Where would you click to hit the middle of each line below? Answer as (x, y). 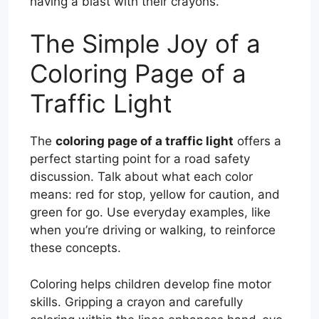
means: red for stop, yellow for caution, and (155, 195)
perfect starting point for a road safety (140, 159)
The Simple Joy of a (145, 44)
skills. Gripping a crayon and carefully (136, 302)
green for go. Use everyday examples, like (150, 213)
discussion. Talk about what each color (141, 177)
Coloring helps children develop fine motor (151, 284)
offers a (257, 141)
